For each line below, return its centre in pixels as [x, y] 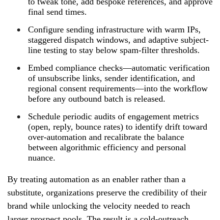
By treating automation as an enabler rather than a [96, 179]
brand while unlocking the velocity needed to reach [99, 206]
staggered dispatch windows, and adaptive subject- [118, 40]
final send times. [57, 12]
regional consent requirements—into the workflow [118, 88]
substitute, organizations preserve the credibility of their [107, 192]
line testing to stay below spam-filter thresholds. [114, 50]
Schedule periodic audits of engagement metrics [113, 116]
